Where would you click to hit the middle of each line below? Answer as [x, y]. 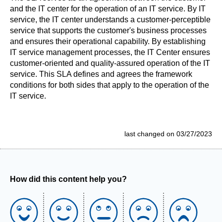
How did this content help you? [68, 179]
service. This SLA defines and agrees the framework [101, 74]
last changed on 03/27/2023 [168, 134]
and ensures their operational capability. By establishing [108, 41]
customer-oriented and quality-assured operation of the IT [110, 63]
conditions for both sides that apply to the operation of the [110, 85]
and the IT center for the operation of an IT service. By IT [108, 9]
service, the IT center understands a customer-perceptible [110, 20]
